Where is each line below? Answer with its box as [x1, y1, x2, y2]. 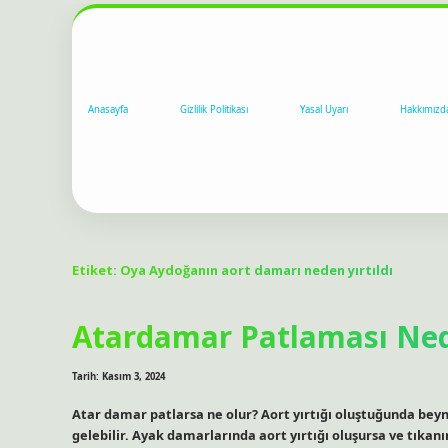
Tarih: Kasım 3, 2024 [72, 370, 165, 384]
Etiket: [72, 260, 120, 279]
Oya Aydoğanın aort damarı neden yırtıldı [120, 260, 393, 279]
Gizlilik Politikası [180, 103, 248, 117]
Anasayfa [88, 103, 128, 117]
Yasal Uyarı [300, 103, 348, 117]
